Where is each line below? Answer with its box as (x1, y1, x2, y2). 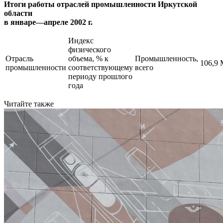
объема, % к (68, 54, 109, 63)
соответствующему (68, 63, 133, 72)
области (4, 8, 32, 17)
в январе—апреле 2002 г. (4, 17, 93, 26)
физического (68, 45, 111, 54)
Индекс (68, 36, 94, 45)
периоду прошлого (68, 72, 132, 81)
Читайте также (4, 99, 54, 108)
